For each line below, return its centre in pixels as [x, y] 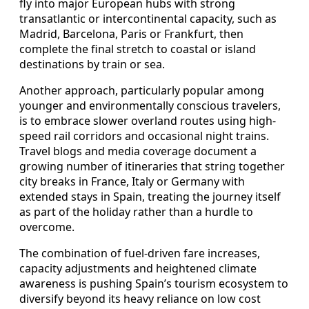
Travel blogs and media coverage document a [138, 151]
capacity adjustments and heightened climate [138, 268]
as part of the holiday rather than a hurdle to [136, 211]
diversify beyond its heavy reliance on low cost [140, 298]
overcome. [47, 227]
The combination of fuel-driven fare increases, [140, 253]
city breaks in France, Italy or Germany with [132, 181]
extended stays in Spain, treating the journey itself [150, 196]
